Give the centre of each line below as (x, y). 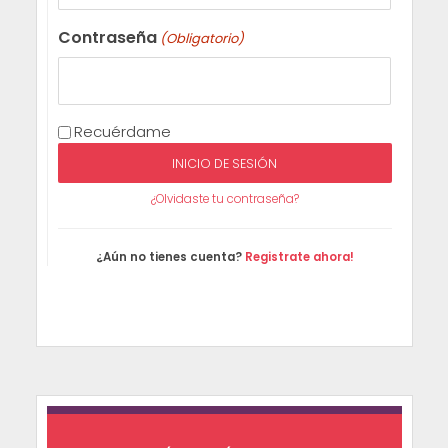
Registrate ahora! (299, 257)
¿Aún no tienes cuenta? (170, 257)
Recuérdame (122, 132)
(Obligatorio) (201, 39)
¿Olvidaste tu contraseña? (224, 199)
